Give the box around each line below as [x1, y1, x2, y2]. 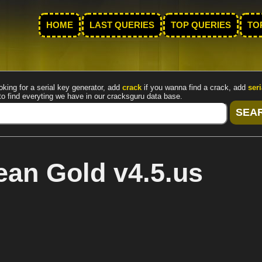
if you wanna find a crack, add [142, 83, 248, 92]
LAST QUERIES [89, 20, 154, 30]
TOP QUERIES [171, 20, 231, 30]
